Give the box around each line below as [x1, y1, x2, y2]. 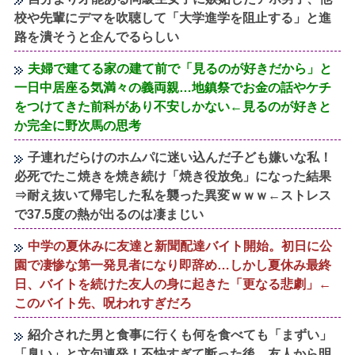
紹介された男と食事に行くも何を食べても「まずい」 [28, 327, 333, 342]
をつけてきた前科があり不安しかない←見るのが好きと [14, 99, 332, 113]
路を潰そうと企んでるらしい [14, 29, 180, 44]
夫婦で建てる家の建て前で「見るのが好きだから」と [28, 61, 333, 75]
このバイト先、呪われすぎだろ [14, 296, 193, 310]
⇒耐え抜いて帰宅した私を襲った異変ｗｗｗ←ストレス [14, 188, 332, 202]
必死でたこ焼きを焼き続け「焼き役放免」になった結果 [14, 169, 332, 183]
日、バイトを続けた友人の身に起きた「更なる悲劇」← [14, 277, 332, 291]
